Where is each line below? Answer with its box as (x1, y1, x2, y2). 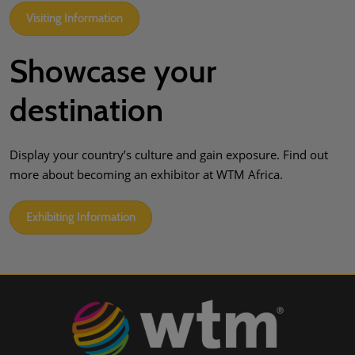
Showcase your (10, 52, 216, 91)
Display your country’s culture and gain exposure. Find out (10, 147, 328, 163)
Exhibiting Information (26, 210, 136, 225)
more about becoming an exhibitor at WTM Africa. (10, 166, 283, 183)
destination (10, 90, 163, 130)
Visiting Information (26, 11, 123, 26)
